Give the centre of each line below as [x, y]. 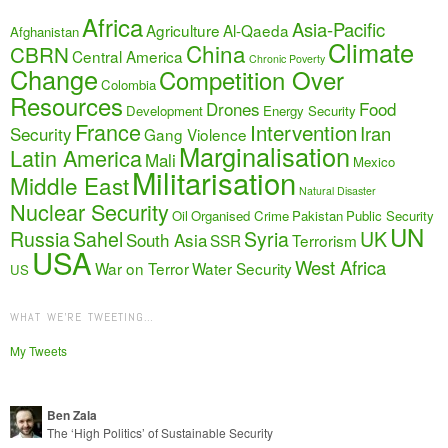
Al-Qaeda [256, 29]
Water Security [242, 267]
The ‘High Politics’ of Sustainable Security [160, 432]
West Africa [340, 266]
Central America [127, 55]
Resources [66, 105]
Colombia [128, 84]
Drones [233, 108]
